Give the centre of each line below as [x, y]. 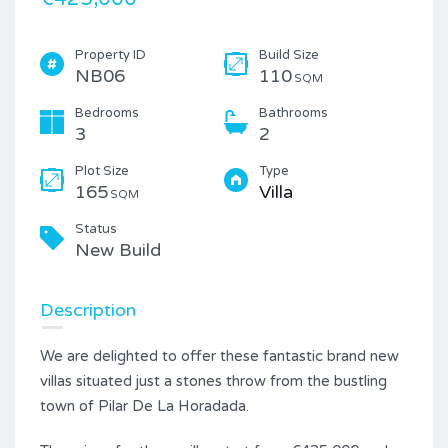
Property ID [110, 54]
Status [96, 228]
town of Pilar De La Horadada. [144, 405]
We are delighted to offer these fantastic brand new [219, 355]
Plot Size [102, 170]
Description [88, 309]
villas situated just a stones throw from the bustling [213, 380]
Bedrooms [107, 112]
